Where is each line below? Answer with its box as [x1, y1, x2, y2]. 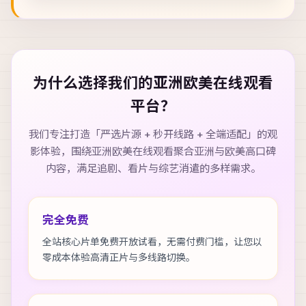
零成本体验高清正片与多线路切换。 [42, 251, 195, 264]
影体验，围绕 [30, 145, 92, 159]
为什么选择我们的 [33, 74, 153, 94]
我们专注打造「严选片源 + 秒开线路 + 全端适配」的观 [29, 128, 277, 142]
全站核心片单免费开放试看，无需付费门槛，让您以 [42, 236, 262, 249]
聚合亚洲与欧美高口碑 [173, 145, 276, 159]
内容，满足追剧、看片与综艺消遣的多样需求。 [45, 162, 261, 176]
